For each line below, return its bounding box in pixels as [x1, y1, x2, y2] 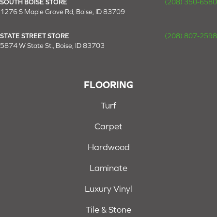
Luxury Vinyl [85, 184, 132, 194]
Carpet [94, 121, 123, 132]
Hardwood [87, 142, 130, 153]
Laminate [90, 163, 127, 173]
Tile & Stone [86, 204, 131, 215]
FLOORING [84, 79, 133, 91]
